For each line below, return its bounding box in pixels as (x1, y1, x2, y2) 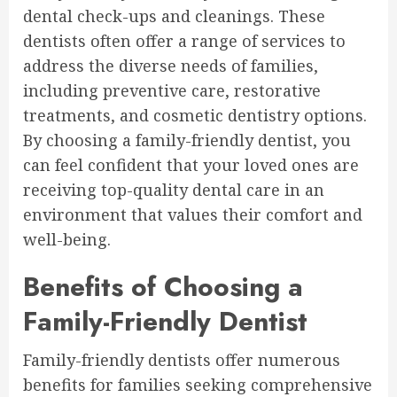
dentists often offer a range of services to (23, 30, 346, 52)
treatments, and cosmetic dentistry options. (23, 105, 367, 127)
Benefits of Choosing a (23, 268, 303, 307)
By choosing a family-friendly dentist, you (23, 129, 351, 152)
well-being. (23, 229, 111, 251)
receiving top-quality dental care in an (23, 179, 324, 201)
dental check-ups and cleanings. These (23, 5, 325, 27)
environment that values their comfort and (23, 204, 362, 226)
